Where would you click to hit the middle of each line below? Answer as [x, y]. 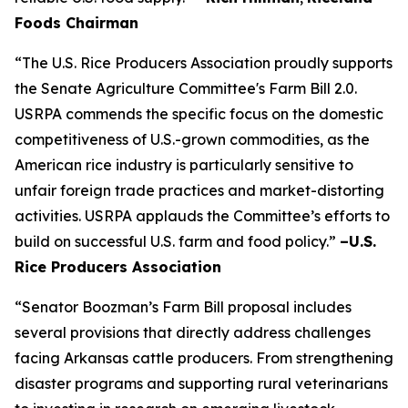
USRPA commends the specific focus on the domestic [199, 114]
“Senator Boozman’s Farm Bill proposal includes [183, 307]
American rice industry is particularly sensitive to [184, 165]
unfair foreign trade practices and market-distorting [199, 190]
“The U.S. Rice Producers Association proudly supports [204, 63]
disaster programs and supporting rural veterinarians [201, 383]
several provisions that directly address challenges [193, 332]
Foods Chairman [76, 23]
